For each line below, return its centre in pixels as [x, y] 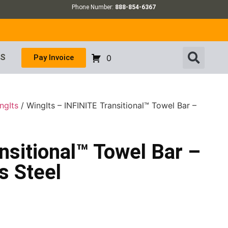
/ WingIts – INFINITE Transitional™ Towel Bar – [108, 106]
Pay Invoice [53, 57]
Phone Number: [94, 7]
